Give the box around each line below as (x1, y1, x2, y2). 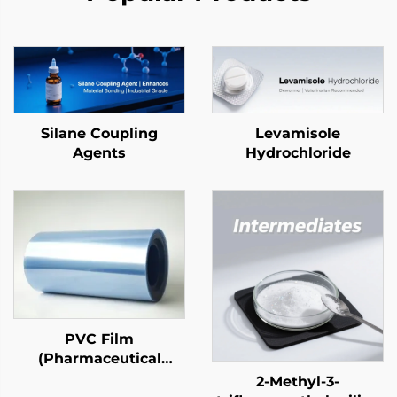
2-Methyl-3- (256, 372, 339, 390)
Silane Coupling (41, 124, 158, 142)
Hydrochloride (245, 144, 351, 161)
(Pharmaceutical (37, 349, 161, 367)
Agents (73, 144, 126, 161)
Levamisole (255, 124, 340, 142)
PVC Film (65, 330, 134, 347)
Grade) (74, 369, 124, 386)
